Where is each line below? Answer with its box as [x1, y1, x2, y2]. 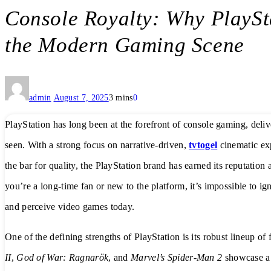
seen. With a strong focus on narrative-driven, [5, 140, 189, 151]
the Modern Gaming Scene [5, 33, 244, 57]
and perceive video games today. [5, 201, 135, 212]
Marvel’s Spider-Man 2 [131, 252, 223, 263]
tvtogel [189, 140, 218, 151]
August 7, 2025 [53, 93, 109, 103]
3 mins [108, 93, 133, 103]
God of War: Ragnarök [16, 252, 109, 263]
